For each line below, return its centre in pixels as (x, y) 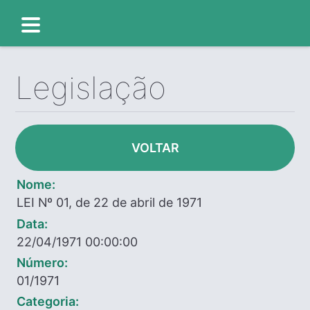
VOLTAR (155, 148)
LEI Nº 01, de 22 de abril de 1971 (110, 203)
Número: (43, 262)
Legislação (91, 88)
